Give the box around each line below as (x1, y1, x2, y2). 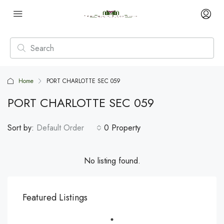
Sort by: (7, 122, 34, 133)
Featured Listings (22, 191, 87, 204)
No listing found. (83, 155, 140, 166)
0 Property (104, 122, 140, 133)
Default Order (36, 122, 84, 133)
